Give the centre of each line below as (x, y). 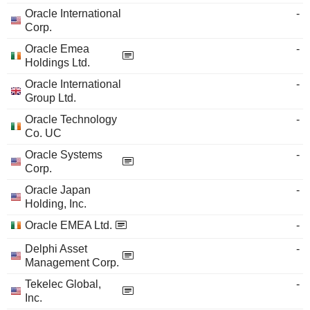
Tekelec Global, (63, 284)
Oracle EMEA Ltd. (69, 225)
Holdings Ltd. (57, 63)
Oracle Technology (71, 119)
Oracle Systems (64, 155)
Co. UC (43, 133)
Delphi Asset (56, 249)
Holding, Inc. (56, 204)
